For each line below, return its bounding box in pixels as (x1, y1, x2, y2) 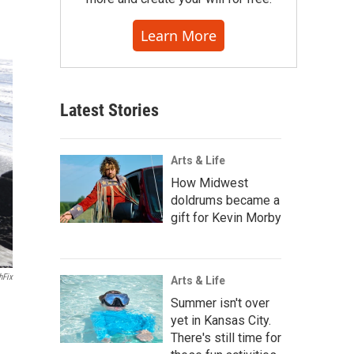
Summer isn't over (171, 296, 269, 311)
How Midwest (171, 175, 248, 190)
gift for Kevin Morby (171, 210, 281, 225)
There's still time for (171, 330, 281, 345)
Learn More (141, 26, 217, 45)
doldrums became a (171, 193, 280, 208)
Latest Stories (60, 100, 159, 120)
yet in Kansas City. (171, 313, 271, 328)
